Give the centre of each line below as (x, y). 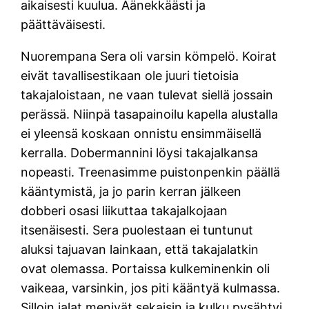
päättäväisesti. (63, 24)
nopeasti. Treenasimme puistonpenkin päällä (151, 172)
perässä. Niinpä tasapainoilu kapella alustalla (150, 114)
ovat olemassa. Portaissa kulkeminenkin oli (146, 268)
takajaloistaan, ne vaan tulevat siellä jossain (147, 94)
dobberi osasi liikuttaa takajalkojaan (124, 210)
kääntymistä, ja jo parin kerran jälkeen (131, 191)
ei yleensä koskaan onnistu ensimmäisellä (141, 133)
